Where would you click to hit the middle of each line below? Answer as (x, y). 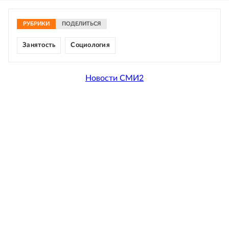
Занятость (39, 45)
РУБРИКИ (36, 24)
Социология (90, 45)
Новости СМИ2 (114, 78)
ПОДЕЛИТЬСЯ (81, 24)
